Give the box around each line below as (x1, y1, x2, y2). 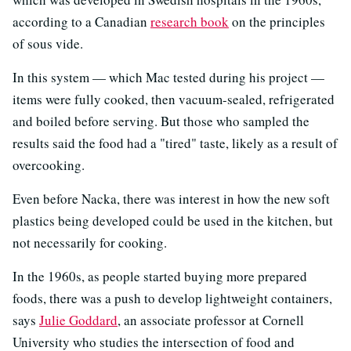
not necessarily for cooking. (13, 233, 167, 251)
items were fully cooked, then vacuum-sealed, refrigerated (13, 89, 335, 108)
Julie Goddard (39, 310, 118, 329)
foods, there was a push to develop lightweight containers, (13, 288, 332, 307)
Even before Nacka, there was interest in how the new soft (13, 189, 330, 208)
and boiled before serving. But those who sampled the (13, 111, 309, 130)
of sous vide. (13, 34, 83, 52)
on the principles (229, 12, 325, 31)
